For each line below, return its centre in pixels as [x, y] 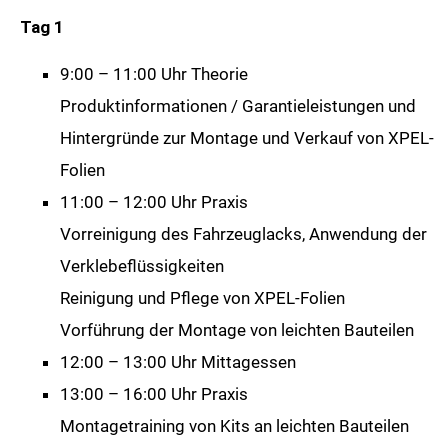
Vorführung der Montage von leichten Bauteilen [237, 330]
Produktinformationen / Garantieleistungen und [238, 106]
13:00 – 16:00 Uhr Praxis [154, 394]
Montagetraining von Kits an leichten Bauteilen [234, 426]
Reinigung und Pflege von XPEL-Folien [202, 298]
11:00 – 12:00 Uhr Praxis [154, 202]
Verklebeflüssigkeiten [142, 266]
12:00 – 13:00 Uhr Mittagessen [178, 362]
